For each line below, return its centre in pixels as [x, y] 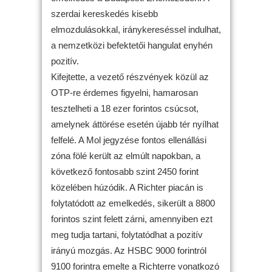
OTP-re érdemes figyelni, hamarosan [124, 92]
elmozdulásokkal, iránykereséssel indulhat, [136, 29]
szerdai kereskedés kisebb [104, 13]
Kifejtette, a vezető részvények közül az [130, 76]
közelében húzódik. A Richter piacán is [127, 187]
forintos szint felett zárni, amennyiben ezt [132, 219]
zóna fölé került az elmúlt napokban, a [126, 155]
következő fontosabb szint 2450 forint [125, 171]
